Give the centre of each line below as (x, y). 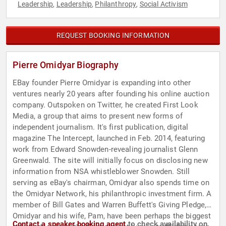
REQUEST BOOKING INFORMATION (113, 36)
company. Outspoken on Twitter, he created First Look (105, 105)
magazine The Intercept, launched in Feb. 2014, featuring (109, 138)
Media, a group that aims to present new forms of (98, 116)
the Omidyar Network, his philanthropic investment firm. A (112, 194)
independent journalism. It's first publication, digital (101, 127)
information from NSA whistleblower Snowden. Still (101, 172)
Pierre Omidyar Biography (66, 65)
